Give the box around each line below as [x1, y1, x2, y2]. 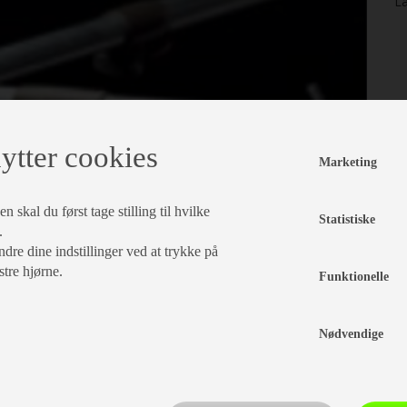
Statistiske [318, 213, 375, 226]
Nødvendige [318, 327, 383, 341]
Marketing [318, 155, 377, 169]
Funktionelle [318, 270, 389, 283]
